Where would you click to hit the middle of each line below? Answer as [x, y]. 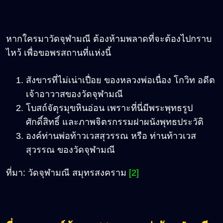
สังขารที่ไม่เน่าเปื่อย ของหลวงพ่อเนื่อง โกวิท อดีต [120, 80]
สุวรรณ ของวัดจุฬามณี [70, 150]
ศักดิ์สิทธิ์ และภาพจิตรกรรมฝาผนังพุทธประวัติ [115, 122]
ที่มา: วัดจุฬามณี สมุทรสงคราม [67, 172]
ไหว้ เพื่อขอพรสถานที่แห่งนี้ [58, 53]
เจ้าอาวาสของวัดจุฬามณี [74, 94]
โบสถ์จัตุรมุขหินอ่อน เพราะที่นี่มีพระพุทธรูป [109, 108]
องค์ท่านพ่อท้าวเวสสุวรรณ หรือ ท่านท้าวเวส [111, 136]
